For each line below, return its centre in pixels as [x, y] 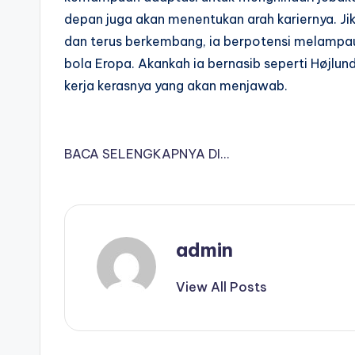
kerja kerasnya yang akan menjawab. [176, 86]
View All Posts [221, 287]
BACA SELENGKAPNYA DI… [147, 154]
